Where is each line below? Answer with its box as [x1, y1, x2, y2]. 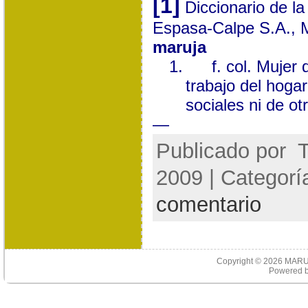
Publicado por [155, 138, 292, 163]
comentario [155, 192, 261, 217]
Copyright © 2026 [217, 256, 285, 266]
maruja [152, 37, 206, 56]
